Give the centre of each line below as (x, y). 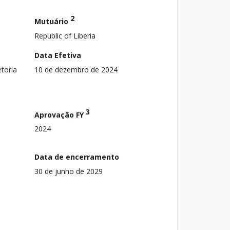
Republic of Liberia (65, 35)
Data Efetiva (58, 55)
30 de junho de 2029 (69, 171)
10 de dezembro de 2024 (76, 69)
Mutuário (52, 21)
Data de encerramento (77, 157)
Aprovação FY (60, 114)
